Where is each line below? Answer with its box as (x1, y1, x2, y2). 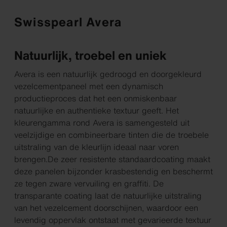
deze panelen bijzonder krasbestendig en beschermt (14, 165, 213, 178)
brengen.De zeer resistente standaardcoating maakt (14, 153, 210, 166)
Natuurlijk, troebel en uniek (14, 46, 167, 65)
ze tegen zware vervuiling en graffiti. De (14, 177, 164, 190)
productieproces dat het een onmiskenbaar (14, 92, 177, 105)
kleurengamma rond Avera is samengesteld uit (14, 117, 190, 129)
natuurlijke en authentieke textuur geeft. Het (14, 104, 179, 117)
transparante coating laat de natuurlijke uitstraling (14, 190, 202, 202)
